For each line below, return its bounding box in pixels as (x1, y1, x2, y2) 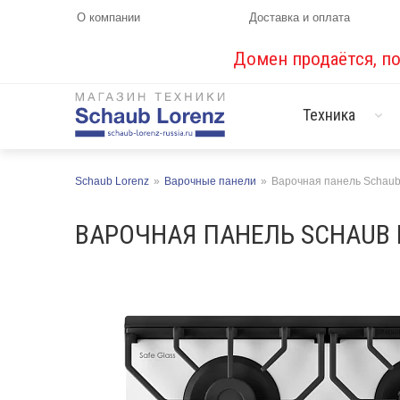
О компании (77, 11, 140, 24)
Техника (302, 105, 356, 124)
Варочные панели (164, 175, 256, 187)
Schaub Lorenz (75, 175, 149, 187)
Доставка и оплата (249, 11, 351, 24)
